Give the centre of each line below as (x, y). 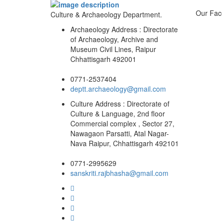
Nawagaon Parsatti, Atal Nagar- (120, 133)
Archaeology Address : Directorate (124, 29)
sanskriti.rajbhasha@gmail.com (119, 173)
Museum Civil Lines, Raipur (113, 49)
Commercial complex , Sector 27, (122, 123)
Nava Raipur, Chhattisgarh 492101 (125, 143)
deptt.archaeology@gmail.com (118, 88)
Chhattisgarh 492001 (103, 59)
